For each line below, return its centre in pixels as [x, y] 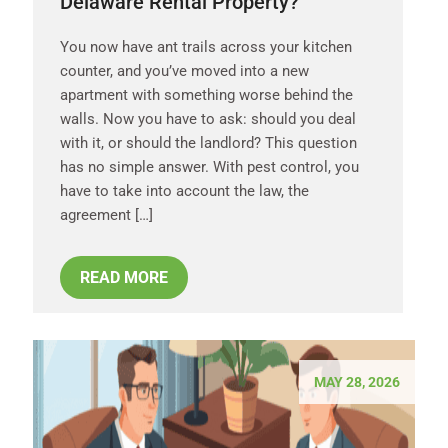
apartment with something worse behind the [206, 94]
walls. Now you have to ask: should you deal [208, 118]
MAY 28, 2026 [357, 381]
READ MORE [124, 277]
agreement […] [106, 214]
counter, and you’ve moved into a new [184, 70]
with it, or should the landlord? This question [208, 142]
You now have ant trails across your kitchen [206, 46]
